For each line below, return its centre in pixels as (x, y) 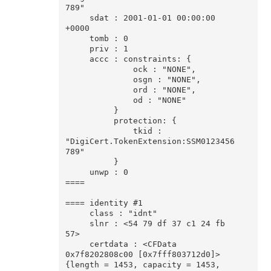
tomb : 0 (77, 39)
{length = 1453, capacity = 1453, (142, 265)
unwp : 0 (77, 172)
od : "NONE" (99, 100)
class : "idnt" (77, 214)
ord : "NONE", (99, 90)
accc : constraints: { (77, 59)
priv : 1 (77, 49)
